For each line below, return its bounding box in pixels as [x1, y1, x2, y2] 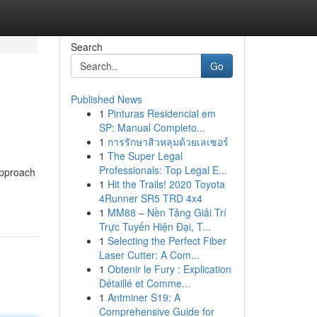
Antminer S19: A [107, 290, 180, 304]
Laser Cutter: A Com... [98, 248, 200, 262]
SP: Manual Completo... [98, 120, 205, 134]
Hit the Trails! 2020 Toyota [107, 177, 225, 191]
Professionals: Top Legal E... [98, 163, 227, 177]
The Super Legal [107, 149, 183, 163]
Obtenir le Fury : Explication [107, 262, 231, 276]
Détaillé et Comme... [98, 276, 190, 290]
